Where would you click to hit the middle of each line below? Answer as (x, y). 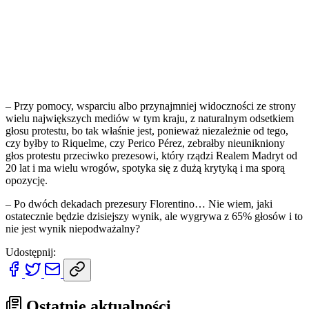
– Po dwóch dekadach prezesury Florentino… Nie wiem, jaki (139, 203)
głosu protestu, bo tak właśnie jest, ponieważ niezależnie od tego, (147, 130)
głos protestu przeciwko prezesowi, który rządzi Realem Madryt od (151, 155)
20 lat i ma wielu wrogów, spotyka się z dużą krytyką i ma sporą (145, 168)
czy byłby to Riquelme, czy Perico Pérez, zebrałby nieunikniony (145, 143)
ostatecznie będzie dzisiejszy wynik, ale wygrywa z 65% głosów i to (154, 216)
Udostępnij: (31, 252)
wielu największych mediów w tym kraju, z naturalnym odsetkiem (150, 118)
